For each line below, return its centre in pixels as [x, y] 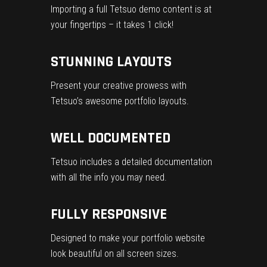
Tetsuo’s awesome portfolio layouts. [120, 101]
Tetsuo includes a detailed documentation [131, 162]
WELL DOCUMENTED [111, 138]
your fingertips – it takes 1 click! [112, 24]
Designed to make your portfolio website [128, 238]
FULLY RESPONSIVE [109, 214]
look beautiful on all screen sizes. [115, 253]
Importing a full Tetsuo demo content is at [131, 9]
